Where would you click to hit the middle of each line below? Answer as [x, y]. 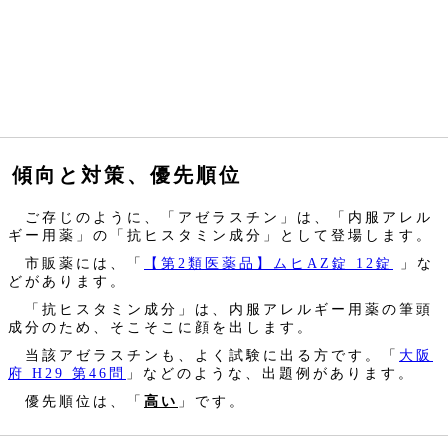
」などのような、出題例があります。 [270, 373]
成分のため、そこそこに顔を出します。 [161, 327]
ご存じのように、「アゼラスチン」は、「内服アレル [220, 217]
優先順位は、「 [76, 401]
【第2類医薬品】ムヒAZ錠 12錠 [268, 263]
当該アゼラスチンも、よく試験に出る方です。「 [203, 355]
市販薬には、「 [76, 263]
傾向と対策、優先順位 [127, 175]
